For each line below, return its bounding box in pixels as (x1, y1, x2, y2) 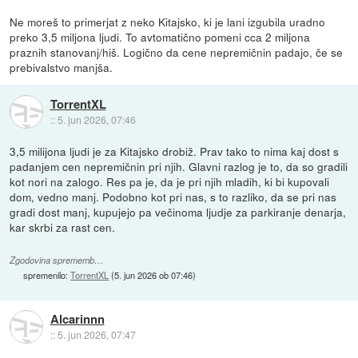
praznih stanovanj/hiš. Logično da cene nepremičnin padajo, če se (10, 44, 344, 61)
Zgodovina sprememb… (10, 254, 104, 267)
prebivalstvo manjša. (10, 59, 113, 76)
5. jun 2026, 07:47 (57, 327, 136, 341)
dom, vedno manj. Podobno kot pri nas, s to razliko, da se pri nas (10, 189, 337, 205)
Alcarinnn (50, 309, 105, 328)
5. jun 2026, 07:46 (57, 112, 136, 126)
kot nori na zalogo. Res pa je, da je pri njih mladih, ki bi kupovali (10, 173, 330, 190)
